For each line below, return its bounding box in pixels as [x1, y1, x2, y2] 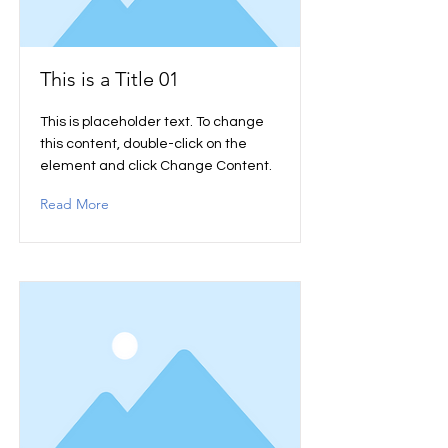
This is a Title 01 [40, 67, 179, 91]
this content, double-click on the [40, 137, 247, 151]
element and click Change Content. [40, 159, 272, 173]
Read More [40, 195, 109, 213]
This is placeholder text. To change [40, 115, 264, 129]
